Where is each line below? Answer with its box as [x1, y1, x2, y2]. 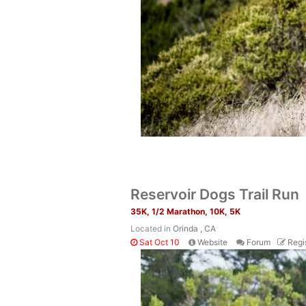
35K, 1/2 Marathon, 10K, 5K [130, 206, 240, 217]
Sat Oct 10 [137, 237, 180, 247]
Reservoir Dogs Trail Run [130, 186, 299, 203]
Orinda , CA [173, 223, 216, 234]
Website [197, 237, 227, 247]
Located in [130, 223, 173, 234]
